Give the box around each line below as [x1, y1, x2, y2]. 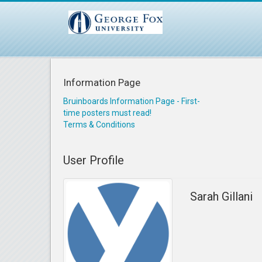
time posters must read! [63, 108, 151, 118]
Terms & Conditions [63, 120, 135, 129]
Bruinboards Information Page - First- [63, 96, 200, 106]
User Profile [63, 153, 124, 167]
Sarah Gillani [190, 189, 253, 204]
